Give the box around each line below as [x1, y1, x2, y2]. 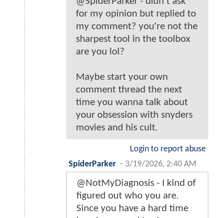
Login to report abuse [130, 145, 206, 154]
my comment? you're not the [76, 21, 198, 32]
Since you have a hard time [76, 203, 188, 214]
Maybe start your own [76, 72, 168, 83]
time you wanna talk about [76, 97, 188, 108]
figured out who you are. [76, 191, 179, 201]
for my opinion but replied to [76, 9, 196, 19]
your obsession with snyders [76, 110, 193, 121]
